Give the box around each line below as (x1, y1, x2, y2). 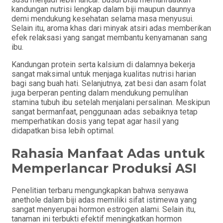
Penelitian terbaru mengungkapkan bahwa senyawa (11, 186, 188, 196)
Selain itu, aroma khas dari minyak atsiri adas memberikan (11, 23, 211, 33)
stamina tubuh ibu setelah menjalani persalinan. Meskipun (11, 97, 210, 107)
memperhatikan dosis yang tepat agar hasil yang (11, 116, 179, 126)
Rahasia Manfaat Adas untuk (11, 145, 205, 161)
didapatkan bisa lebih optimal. (11, 125, 114, 135)
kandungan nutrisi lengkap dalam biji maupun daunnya (11, 4, 195, 14)
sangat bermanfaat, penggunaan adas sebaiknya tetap (11, 107, 198, 116)
